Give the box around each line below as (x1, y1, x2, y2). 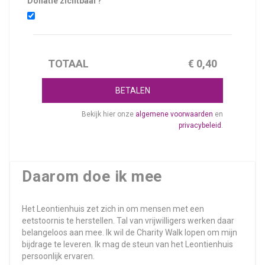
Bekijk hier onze (82, 110, 135, 118)
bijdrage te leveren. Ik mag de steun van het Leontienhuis (22, 240, 233, 249)
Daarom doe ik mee (22, 167, 163, 185)
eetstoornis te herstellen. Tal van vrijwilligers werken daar (22, 216, 234, 225)
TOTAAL (48, 57, 89, 70)
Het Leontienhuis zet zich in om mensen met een (22, 204, 204, 214)
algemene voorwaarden (135, 110, 213, 118)
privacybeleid (179, 121, 221, 130)
